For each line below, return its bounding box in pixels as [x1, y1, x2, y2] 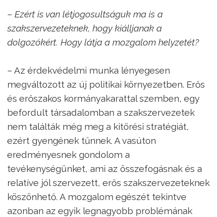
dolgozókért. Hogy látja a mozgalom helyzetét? [7, 36, 199, 47]
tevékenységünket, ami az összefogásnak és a [7, 163, 202, 174]
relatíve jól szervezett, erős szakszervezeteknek [7, 177, 210, 188]
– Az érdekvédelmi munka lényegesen [7, 64, 170, 76]
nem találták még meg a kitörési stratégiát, [7, 121, 189, 132]
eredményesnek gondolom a [7, 149, 130, 160]
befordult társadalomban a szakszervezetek [7, 107, 195, 118]
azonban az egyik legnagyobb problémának [7, 205, 192, 216]
